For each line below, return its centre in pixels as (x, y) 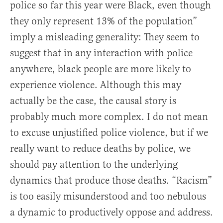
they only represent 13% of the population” (104, 21)
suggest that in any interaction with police (101, 53)
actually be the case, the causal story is (93, 101)
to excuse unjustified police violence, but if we (109, 133)
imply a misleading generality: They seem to (105, 37)
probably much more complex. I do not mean (109, 117)
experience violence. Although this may (96, 85)
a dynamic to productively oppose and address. (111, 213)
